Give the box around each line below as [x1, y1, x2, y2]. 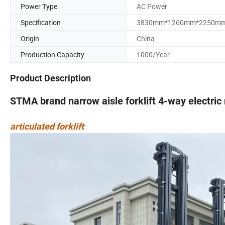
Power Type [21, 1, 57, 11]
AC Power [137, 1, 167, 11]
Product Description [10, 73, 91, 84]
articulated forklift [10, 121, 84, 132]
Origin [21, 33, 39, 43]
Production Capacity [21, 49, 84, 59]
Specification [21, 17, 61, 27]
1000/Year [137, 49, 170, 59]
